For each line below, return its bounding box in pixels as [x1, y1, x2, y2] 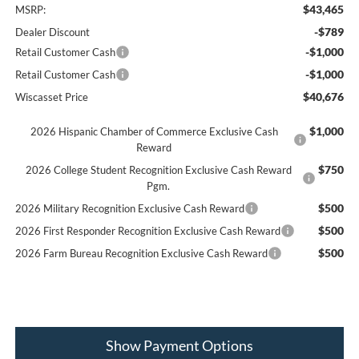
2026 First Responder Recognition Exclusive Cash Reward [14, 224, 280, 238]
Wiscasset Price [14, 91, 88, 104]
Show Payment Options [106, 337, 253, 355]
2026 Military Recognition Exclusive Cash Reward [14, 202, 244, 216]
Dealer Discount [14, 26, 90, 39]
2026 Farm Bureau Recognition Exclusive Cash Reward [14, 247, 268, 260]
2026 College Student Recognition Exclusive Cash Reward [25, 163, 292, 177]
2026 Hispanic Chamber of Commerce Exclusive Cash [30, 125, 278, 139]
